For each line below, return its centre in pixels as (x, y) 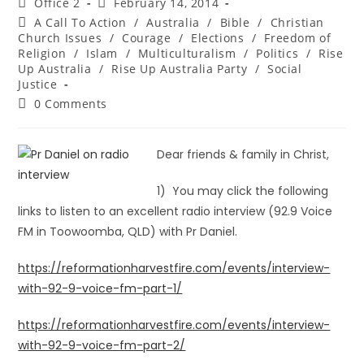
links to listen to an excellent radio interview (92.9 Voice (175, 211)
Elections (218, 38)
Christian (297, 22)
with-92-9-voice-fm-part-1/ (100, 288)
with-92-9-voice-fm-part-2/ (102, 345)
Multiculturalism (187, 53)
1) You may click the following (243, 191)
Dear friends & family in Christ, (243, 154)
